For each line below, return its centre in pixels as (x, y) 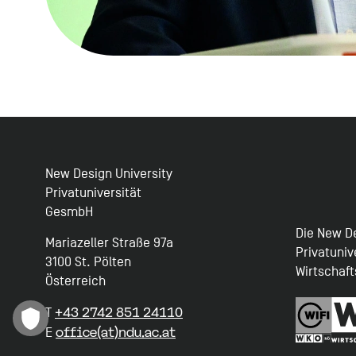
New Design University (108, 174)
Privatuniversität (93, 193)
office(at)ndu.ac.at (115, 333)
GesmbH (69, 212)
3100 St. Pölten (88, 262)
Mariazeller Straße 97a (109, 243)
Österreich (75, 281)
